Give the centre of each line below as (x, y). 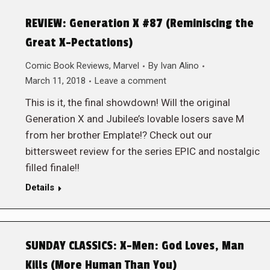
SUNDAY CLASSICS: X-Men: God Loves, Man (134, 246)
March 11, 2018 (55, 81)
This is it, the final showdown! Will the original (127, 102)
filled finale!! (52, 168)
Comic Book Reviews (67, 66)
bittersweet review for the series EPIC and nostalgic (142, 151)
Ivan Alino (179, 66)
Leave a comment (130, 81)
